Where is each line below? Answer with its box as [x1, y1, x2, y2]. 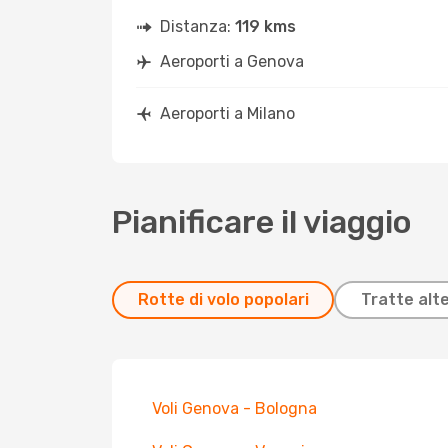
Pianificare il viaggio [112, 203, 412, 241]
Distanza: [160, 17, 235, 36]
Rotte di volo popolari [137, 290, 309, 309]
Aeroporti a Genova [160, 52, 304, 71]
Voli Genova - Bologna [152, 399, 317, 418]
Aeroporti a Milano [160, 104, 295, 123]
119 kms [235, 17, 296, 36]
